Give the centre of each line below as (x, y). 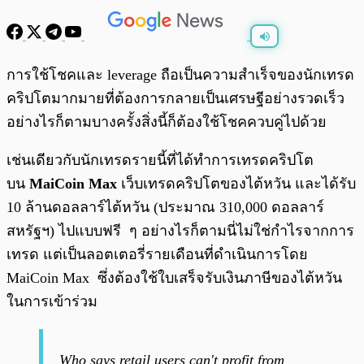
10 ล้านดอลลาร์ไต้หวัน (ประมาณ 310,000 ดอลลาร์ (165, 208)
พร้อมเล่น (66, 67)
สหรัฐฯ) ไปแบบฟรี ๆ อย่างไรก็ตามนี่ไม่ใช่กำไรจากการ (180, 231)
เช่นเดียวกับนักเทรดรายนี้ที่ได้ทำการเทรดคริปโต (160, 160)
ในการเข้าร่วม (52, 302)
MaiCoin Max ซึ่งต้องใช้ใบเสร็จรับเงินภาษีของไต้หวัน (174, 278)
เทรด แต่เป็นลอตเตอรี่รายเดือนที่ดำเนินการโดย (157, 255)
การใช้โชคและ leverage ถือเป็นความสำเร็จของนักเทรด (180, 75)
